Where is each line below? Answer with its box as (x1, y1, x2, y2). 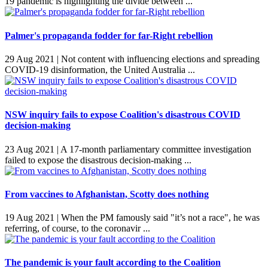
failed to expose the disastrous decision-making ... (5, 154, 194, 165)
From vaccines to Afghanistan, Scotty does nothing (5, 188, 209, 199)
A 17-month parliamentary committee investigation (59, 144, 251, 154)
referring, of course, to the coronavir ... (5, 223, 153, 234)
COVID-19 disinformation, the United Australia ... (5, 64, 197, 75)
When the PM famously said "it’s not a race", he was (59, 212, 260, 223)
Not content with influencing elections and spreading (59, 53, 260, 64)
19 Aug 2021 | (5, 212, 59, 223)
